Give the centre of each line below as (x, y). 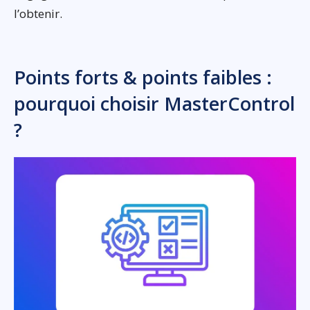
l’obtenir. (38, 13)
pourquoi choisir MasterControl (154, 103)
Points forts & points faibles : (143, 77)
